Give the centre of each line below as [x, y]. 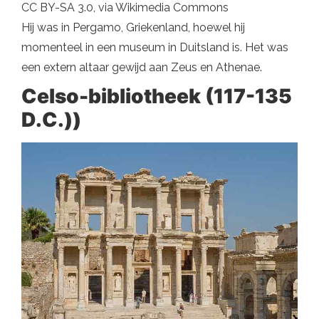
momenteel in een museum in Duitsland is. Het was [155, 48]
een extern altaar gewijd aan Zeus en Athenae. [142, 68]
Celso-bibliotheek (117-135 [157, 96]
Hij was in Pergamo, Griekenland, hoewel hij [133, 28]
